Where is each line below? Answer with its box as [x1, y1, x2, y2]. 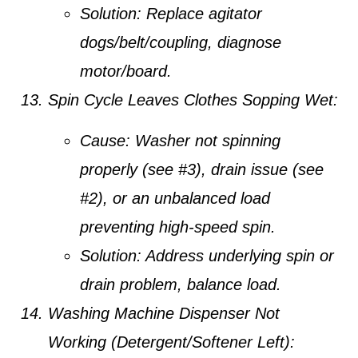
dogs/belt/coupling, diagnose [80, 34, 281, 52]
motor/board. [80, 62, 172, 81]
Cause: [80, 131, 130, 149]
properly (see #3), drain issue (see [80, 160, 324, 178]
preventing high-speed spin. [80, 217, 276, 236]
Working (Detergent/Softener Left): [48, 332, 295, 351]
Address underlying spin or [141, 246, 334, 265]
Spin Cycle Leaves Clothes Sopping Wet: [48, 91, 338, 109]
